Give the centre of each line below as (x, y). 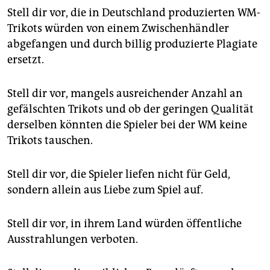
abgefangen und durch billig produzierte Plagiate (132, 44)
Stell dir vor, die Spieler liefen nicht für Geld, (119, 174)
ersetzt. (26, 60)
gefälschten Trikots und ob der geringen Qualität (130, 109)
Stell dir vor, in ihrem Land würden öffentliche (124, 224)
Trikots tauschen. (50, 141)
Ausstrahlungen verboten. (73, 240)
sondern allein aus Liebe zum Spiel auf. (105, 190)
